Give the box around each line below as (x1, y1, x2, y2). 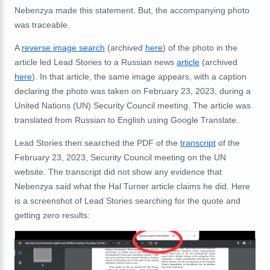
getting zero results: (14, 210, 90, 220)
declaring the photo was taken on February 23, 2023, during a (14, 86, 251, 96)
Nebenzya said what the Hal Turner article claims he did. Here (14, 181, 250, 191)
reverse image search (22, 42, 105, 52)
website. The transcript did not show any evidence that (14, 166, 222, 177)
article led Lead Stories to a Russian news (14, 57, 177, 67)
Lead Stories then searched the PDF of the (14, 137, 180, 148)
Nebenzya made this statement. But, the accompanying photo (14, 5, 250, 15)
